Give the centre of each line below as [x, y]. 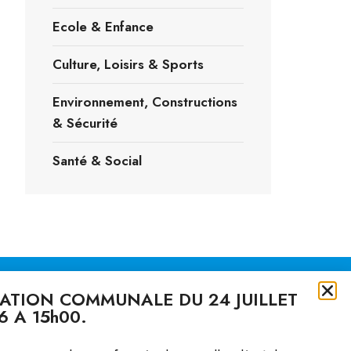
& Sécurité [85, 123]
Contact [161, 319]
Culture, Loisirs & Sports [128, 64]
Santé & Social [97, 160]
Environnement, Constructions [145, 101]
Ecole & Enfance [103, 26]
